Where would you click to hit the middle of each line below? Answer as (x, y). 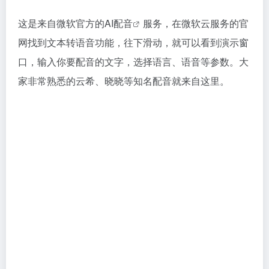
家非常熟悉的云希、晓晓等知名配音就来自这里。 (124, 81)
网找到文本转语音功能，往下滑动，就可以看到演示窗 (133, 42)
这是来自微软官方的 (61, 23)
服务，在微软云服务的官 (196, 23)
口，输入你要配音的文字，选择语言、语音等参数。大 (133, 62)
